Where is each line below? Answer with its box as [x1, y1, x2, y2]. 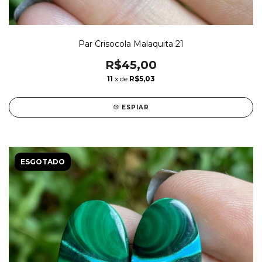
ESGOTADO [20, 157, 65, 166]
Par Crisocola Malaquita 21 [78, 38, 184, 49]
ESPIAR [122, 103, 150, 111]
